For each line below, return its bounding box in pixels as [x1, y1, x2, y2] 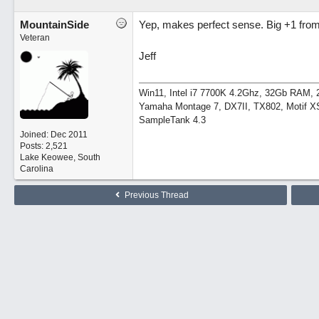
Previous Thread [122, 190, 189, 200]
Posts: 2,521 [19, 141, 68, 151]
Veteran [19, 33, 50, 43]
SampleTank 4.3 [138, 115, 206, 125]
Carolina [19, 164, 53, 174]
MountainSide [19, 19, 89, 31]
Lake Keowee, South [19, 152, 100, 162]
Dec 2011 [50, 130, 88, 140]
